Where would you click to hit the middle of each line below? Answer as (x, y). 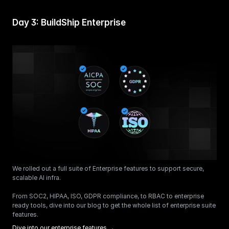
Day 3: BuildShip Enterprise (69, 22)
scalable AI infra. (37, 177)
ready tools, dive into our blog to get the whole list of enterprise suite (114, 205)
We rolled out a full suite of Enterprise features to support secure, (108, 168)
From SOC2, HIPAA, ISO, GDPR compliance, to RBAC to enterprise (108, 196)
